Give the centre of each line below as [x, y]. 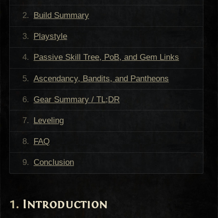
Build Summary [61, 16]
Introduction [65, 204]
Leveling [48, 120]
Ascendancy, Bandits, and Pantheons [101, 78]
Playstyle [50, 36]
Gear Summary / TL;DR [76, 99]
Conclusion [54, 163]
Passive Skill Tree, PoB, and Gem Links [106, 57]
